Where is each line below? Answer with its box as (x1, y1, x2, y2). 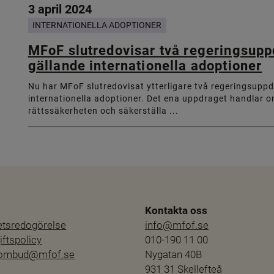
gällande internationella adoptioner (28, 56, 262, 75)
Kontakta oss (144, 204, 207, 217)
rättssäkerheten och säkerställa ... (28, 105, 179, 117)
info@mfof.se (144, 219, 209, 232)
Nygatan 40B (144, 248, 202, 261)
